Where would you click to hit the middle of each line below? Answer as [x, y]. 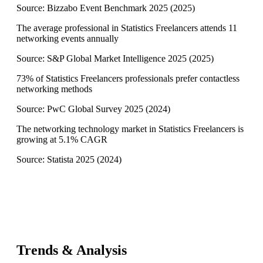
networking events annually [68, 39]
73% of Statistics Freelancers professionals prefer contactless [128, 79]
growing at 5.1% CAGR [62, 140]
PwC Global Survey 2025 [95, 109]
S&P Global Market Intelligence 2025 [117, 59]
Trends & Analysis [72, 250]
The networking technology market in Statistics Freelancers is [130, 129]
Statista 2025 [71, 160]
